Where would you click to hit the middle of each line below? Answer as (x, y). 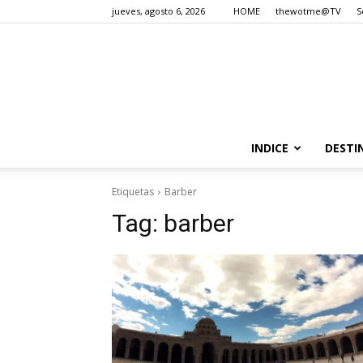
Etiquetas (133, 192)
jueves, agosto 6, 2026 (158, 11)
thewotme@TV (308, 11)
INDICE (269, 148)
